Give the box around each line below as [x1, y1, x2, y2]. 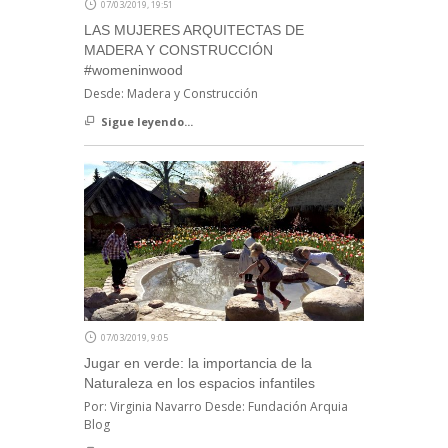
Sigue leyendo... [101, 113, 193, 129]
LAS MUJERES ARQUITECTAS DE [84, 21, 304, 38]
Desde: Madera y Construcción [84, 84, 258, 102]
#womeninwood [84, 61, 183, 78]
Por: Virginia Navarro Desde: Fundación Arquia [84, 397, 348, 415]
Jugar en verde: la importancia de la [84, 354, 312, 371]
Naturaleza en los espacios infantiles [84, 374, 315, 391]
